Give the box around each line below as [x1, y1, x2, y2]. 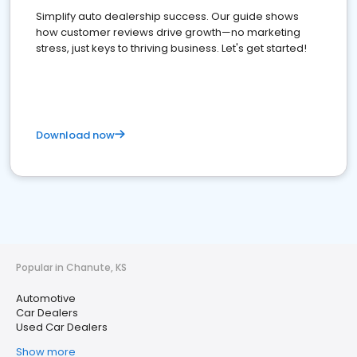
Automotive [16, 291, 76, 306]
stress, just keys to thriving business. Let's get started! [36, 41, 307, 56]
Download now [36, 127, 115, 143]
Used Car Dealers [16, 320, 108, 335]
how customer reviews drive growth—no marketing [36, 25, 300, 40]
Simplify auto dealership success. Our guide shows [36, 9, 299, 24]
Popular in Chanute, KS [16, 261, 127, 274]
